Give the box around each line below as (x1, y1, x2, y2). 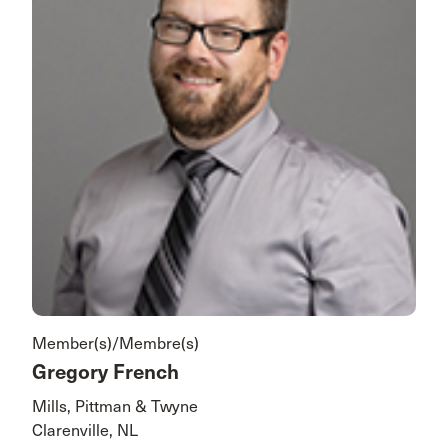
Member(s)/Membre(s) (32, 334, 199, 353)
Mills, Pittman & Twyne (32, 397, 198, 416)
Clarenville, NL (32, 421, 138, 440)
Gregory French (32, 360, 179, 385)
